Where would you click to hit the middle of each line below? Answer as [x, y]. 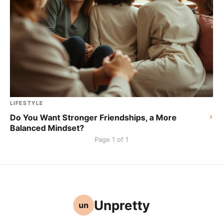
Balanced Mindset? [47, 128]
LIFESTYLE [27, 103]
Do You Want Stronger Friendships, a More [93, 117]
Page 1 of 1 [111, 139]
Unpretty [122, 205]
